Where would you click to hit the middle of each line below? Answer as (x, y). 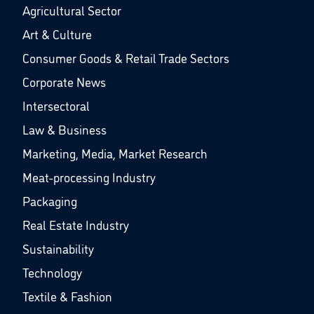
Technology (52, 272)
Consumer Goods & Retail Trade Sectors (126, 57)
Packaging (50, 200)
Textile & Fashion (67, 296)
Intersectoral (56, 105)
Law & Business (64, 129)
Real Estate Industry (76, 224)
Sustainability (58, 248)
